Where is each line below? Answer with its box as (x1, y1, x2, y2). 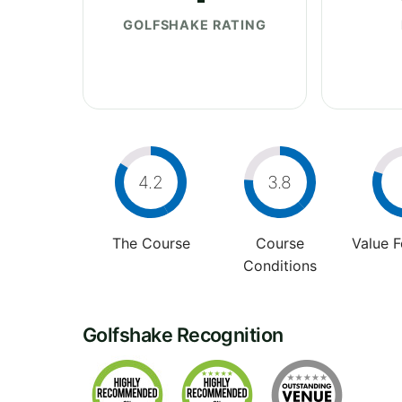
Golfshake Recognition (83, 322, 284, 346)
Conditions (242, 256, 317, 275)
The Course (111, 233, 190, 252)
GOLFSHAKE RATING (123, 16, 267, 32)
